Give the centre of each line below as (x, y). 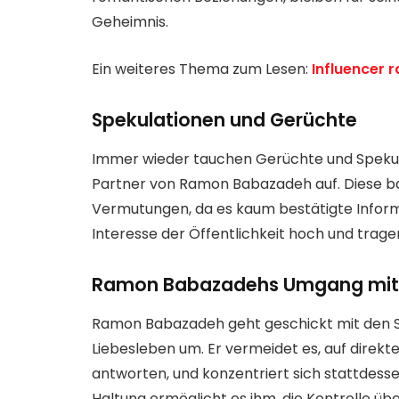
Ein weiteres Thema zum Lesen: (202, 69)
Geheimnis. (130, 22)
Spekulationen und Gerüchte (224, 119)
